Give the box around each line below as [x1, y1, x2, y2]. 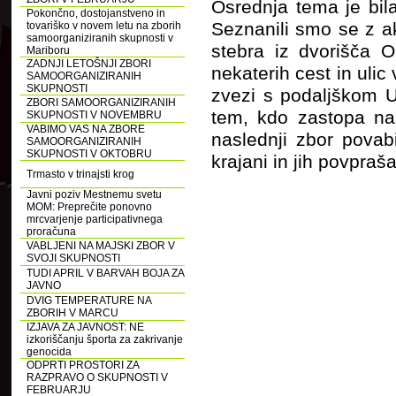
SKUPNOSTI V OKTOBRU [27, 148, 152, 160]
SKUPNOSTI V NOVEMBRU [27, 109, 162, 121]
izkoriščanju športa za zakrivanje [27, 333, 183, 346]
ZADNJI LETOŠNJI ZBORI [27, 57, 151, 70]
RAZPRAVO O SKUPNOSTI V [27, 371, 168, 384]
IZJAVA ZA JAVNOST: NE [27, 321, 144, 333]
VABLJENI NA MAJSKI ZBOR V [27, 240, 175, 252]
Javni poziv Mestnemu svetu [27, 188, 162, 201]
